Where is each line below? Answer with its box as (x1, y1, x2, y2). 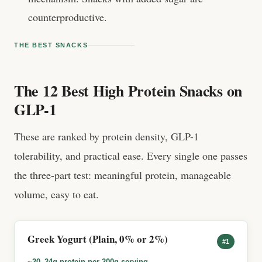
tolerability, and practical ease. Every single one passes (14, 149, 247, 163)
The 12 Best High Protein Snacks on (14, 80, 243, 102)
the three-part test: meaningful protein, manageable (14, 168, 231, 182)
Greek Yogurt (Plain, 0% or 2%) (27, 232, 168, 246)
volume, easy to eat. (14, 187, 99, 201)
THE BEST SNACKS (14, 42, 88, 49)
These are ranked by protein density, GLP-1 (14, 129, 199, 143)
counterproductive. (28, 10, 107, 24)
